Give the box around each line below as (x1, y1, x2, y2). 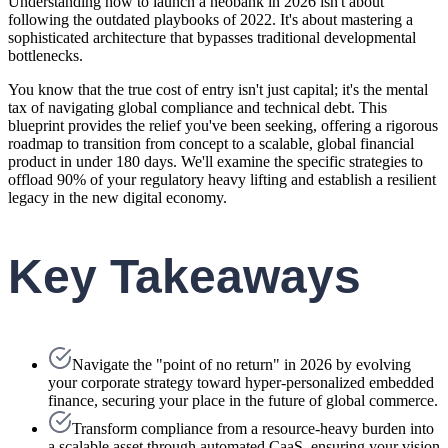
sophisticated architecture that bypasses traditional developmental (8, 28, 416, 46)
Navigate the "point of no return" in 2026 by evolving (72, 356, 411, 374)
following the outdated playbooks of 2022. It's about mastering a (8, 10, 413, 28)
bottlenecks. (8, 46, 83, 64)
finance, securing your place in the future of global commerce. (48, 392, 438, 410)
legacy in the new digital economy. (8, 188, 227, 206)
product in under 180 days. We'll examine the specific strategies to (8, 152, 423, 170)
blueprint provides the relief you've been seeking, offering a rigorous (8, 116, 438, 134)
